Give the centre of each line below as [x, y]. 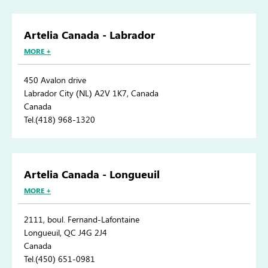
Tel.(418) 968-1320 [60, 120]
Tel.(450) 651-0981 [60, 259]
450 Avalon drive [55, 80]
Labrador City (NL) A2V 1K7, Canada [91, 93]
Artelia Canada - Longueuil [92, 174]
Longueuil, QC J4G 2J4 [66, 233]
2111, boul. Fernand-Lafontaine [82, 220]
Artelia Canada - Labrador [89, 35]
